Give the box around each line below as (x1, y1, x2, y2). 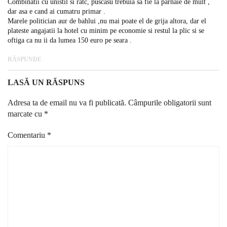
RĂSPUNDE (8, 55, 42, 63)
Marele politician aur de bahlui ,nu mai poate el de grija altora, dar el (8, 17, 206, 25)
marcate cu (8, 109, 44, 118)
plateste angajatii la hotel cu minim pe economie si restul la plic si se (8, 26, 204, 34)
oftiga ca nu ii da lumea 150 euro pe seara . (8, 36, 132, 44)
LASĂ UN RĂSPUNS (8, 78, 85, 87)
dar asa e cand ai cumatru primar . (8, 7, 105, 15)
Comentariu (8, 130, 47, 139)
